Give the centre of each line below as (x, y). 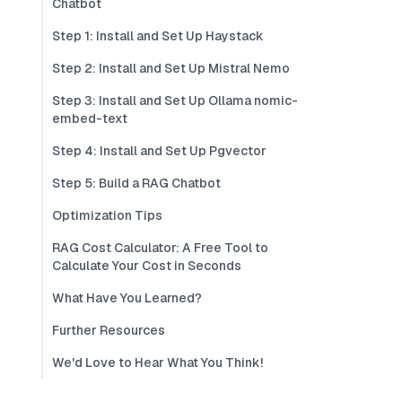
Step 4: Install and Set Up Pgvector (159, 151)
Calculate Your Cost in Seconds (147, 266)
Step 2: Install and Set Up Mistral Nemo (171, 68)
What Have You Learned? (127, 298)
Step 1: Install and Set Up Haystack (158, 36)
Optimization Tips (107, 215)
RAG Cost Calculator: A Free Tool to (160, 248)
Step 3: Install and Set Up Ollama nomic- (175, 100)
